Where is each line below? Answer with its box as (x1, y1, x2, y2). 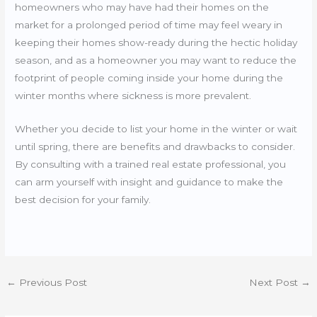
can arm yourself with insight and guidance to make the (15, 175, 284, 188)
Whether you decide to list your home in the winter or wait (15, 122, 298, 134)
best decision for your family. (15, 193, 154, 205)
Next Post (248, 276, 301, 288)
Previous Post (16, 276, 88, 288)
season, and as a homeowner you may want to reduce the (15, 54, 297, 66)
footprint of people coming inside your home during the (15, 71, 284, 83)
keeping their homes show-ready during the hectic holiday (15, 36, 298, 48)
